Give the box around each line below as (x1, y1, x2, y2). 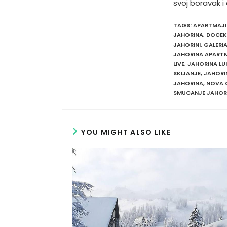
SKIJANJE (173, 69, 201, 78)
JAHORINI (173, 41, 201, 49)
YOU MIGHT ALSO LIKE (81, 127, 171, 137)
